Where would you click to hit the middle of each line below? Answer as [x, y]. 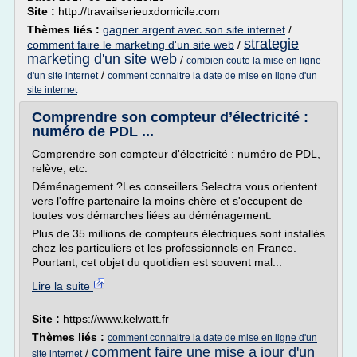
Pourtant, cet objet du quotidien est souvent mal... [157, 262]
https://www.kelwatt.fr [116, 319]
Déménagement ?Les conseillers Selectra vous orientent [175, 186]
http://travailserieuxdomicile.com [139, 11]
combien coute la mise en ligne [254, 61]
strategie [271, 44]
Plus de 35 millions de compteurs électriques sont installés [178, 233]
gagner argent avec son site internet [194, 29]
